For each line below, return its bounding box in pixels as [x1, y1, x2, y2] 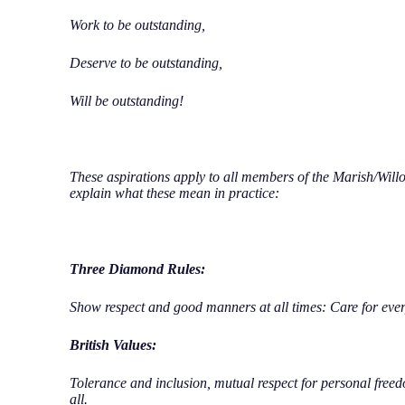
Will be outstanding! [70, 93, 184, 108]
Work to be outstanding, [70, 17, 210, 33]
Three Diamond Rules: [70, 261, 206, 277]
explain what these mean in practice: [70, 185, 280, 201]
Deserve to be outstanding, [70, 55, 227, 71]
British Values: [70, 337, 157, 353]
